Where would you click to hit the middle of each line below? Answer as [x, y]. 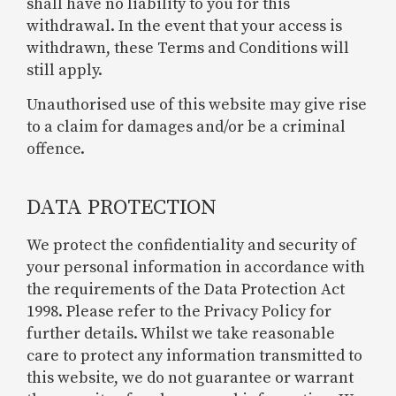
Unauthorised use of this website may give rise [197, 105]
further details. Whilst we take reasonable [181, 334]
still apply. [65, 70]
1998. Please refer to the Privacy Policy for [179, 312]
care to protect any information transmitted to [194, 356]
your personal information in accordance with [196, 268]
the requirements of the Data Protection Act [186, 290]
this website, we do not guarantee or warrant [190, 378]
